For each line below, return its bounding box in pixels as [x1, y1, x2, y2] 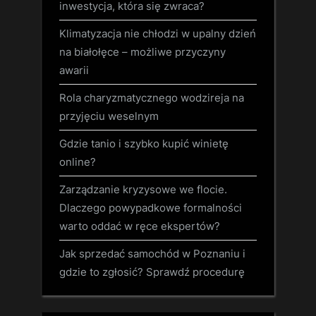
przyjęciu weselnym [59, 109, 159, 123]
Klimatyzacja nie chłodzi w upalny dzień [59, 26, 256, 40]
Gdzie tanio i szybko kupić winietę [59, 137, 229, 151]
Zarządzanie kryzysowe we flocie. [59, 183, 227, 197]
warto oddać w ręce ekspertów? [59, 219, 220, 233]
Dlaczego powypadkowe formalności [59, 201, 242, 215]
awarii [59, 63, 89, 77]
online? [59, 155, 96, 169]
